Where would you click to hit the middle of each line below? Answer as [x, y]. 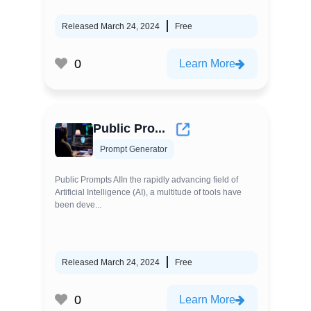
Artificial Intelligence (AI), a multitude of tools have [148, 192]
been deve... [78, 205]
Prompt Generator [134, 149]
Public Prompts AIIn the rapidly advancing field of [146, 180]
